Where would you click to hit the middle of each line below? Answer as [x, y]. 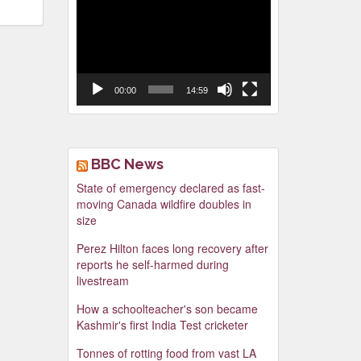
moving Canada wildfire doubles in [164, 204]
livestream [102, 281]
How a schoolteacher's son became [167, 309]
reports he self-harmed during [152, 265]
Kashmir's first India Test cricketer [162, 325]
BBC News [127, 164]
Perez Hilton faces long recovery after [172, 249]
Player [91, 20]
